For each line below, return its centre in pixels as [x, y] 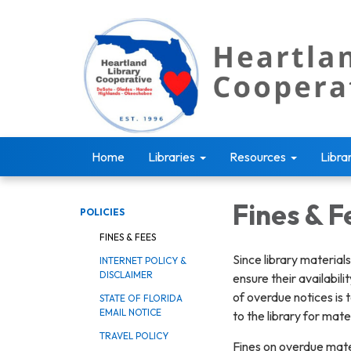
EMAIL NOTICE [130, 312]
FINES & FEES [128, 237]
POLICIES [102, 212]
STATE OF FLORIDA [141, 298]
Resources [258, 157]
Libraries [172, 157]
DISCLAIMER [126, 275]
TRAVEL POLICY [134, 336]
